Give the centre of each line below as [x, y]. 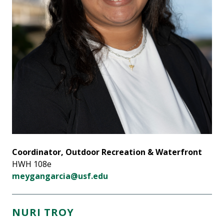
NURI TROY [43, 212]
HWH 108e [32, 164]
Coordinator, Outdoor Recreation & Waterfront [107, 152]
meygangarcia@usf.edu [60, 176]
